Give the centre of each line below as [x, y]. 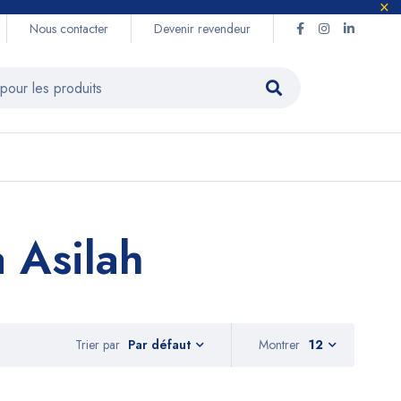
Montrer [279, 345]
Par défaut [159, 345]
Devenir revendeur [202, 29]
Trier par [98, 344]
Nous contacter [69, 29]
